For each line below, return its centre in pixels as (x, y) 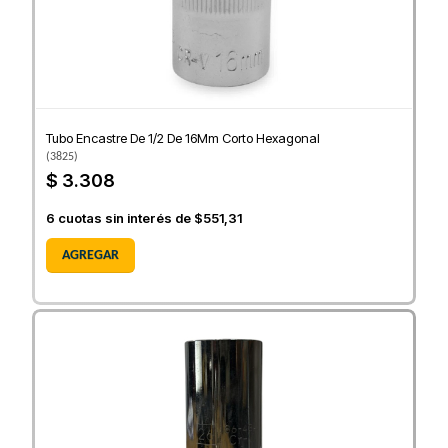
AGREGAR (90, 256)
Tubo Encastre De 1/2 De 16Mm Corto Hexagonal (183, 138)
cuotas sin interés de (124, 218)
